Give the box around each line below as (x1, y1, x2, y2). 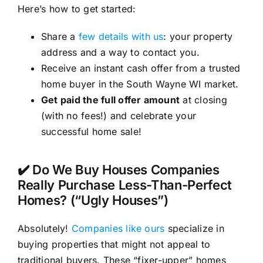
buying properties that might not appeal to (17, 238, 211, 250)
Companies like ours (71, 222, 165, 234)
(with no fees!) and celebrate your (41, 109, 197, 122)
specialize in (164, 222, 224, 234)
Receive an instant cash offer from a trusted (41, 62, 241, 74)
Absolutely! (17, 222, 72, 234)
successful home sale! (41, 125, 142, 137)
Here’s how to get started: (17, 2, 136, 15)
